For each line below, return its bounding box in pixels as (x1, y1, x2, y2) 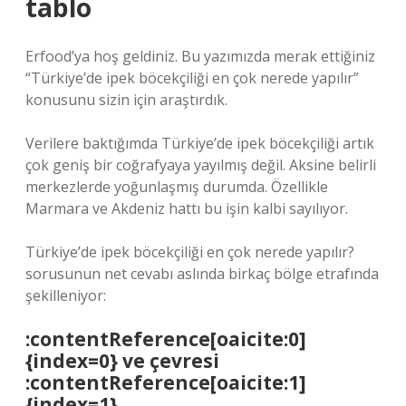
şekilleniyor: (25, 285, 106, 305)
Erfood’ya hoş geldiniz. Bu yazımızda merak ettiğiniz (25, 46, 375, 66)
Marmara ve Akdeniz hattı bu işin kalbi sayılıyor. (25, 198, 348, 218)
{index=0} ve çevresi (25, 348, 219, 373)
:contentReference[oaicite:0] (25, 326, 306, 352)
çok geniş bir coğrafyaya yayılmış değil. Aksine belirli (25, 155, 376, 175)
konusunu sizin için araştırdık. (25, 90, 227, 110)
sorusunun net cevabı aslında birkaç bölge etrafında (25, 264, 379, 284)
